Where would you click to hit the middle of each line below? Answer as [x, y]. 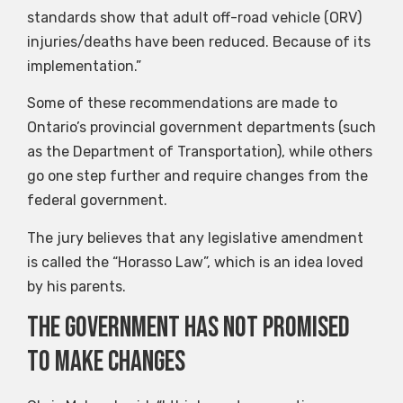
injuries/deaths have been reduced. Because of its [199, 41]
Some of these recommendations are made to [182, 103]
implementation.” [84, 66]
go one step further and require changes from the [197, 176]
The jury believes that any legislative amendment [195, 237]
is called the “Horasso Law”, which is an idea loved [195, 262]
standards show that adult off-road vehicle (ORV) [194, 17]
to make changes [106, 362]
